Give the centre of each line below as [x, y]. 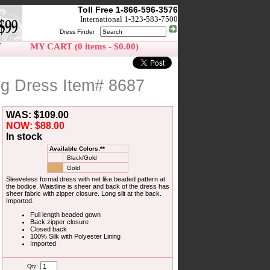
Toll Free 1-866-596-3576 [128, 10]
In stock [24, 136]
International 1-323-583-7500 [129, 19]
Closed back [49, 229]
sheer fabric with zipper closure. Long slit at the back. [84, 193]
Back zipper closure [59, 221]
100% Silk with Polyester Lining [75, 236]
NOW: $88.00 [35, 125]
